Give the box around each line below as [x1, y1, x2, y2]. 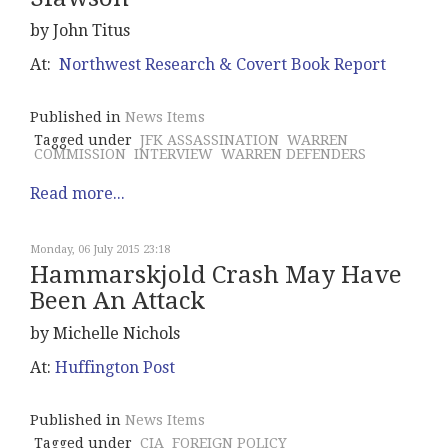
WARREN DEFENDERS [221, 146, 366, 162]
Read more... [30, 184, 125, 203]
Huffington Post [55, 358, 175, 377]
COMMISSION [34, 146, 126, 162]
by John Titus [30, 21, 130, 40]
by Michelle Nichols [30, 324, 180, 343]
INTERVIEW [134, 146, 213, 162]
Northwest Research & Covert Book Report [59, 55, 386, 74]
